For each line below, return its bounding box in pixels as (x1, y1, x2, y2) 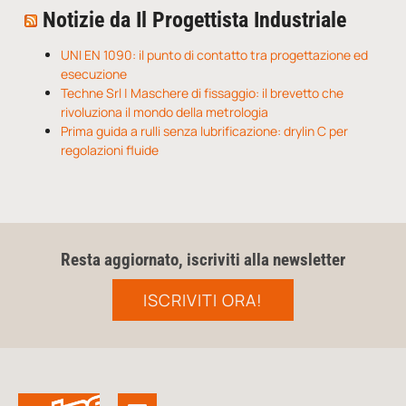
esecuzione (60, 65, 127, 83)
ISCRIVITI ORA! (143, 289, 263, 312)
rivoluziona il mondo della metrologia (60, 103, 268, 121)
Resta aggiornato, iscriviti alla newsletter (61, 249, 345, 271)
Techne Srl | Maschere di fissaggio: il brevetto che (60, 84, 343, 102)
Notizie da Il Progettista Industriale (42, 7, 346, 34)
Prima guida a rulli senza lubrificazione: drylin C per (60, 122, 348, 140)
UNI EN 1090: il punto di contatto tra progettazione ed (60, 46, 368, 64)
